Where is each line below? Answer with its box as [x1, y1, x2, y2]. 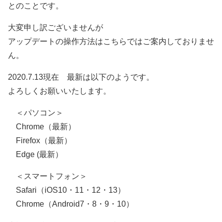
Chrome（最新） [8, 122, 76, 131]
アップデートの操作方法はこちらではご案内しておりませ [8, 37, 214, 46]
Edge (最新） [8, 150, 63, 159]
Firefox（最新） [8, 136, 72, 145]
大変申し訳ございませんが [8, 23, 103, 32]
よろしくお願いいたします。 [8, 86, 111, 95]
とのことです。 [8, 1, 63, 10]
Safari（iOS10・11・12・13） [8, 185, 125, 194]
